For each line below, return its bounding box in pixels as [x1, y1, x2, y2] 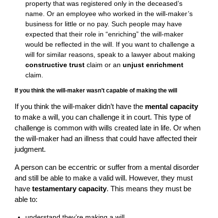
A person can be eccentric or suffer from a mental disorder [15, 163, 199, 172]
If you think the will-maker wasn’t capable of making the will [15, 87, 177, 94]
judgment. [15, 145, 46, 154]
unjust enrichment [123, 61, 184, 69]
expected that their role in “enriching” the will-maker [25, 30, 184, 38]
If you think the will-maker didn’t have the [15, 102, 145, 111]
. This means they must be [107, 184, 191, 193]
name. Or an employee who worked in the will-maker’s [25, 10, 193, 18]
